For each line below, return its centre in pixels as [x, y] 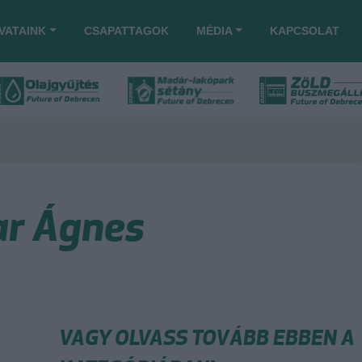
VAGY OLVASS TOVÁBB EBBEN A [206, 338]
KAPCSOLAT [305, 30]
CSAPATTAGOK [126, 30]
